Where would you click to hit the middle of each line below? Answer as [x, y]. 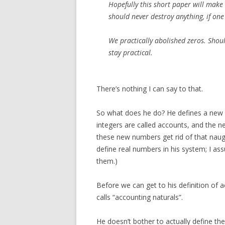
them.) [107, 161]
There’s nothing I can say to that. [150, 89]
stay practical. [131, 52]
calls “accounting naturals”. [140, 197]
